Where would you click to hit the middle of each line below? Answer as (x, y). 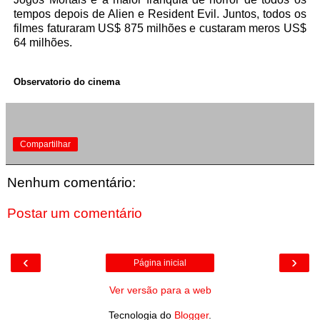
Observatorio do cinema (69, 81)
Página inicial (160, 262)
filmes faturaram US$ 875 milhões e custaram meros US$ (160, 29)
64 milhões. (43, 43)
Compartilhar (45, 144)
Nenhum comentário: (71, 182)
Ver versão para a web (160, 290)
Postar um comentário (75, 214)
